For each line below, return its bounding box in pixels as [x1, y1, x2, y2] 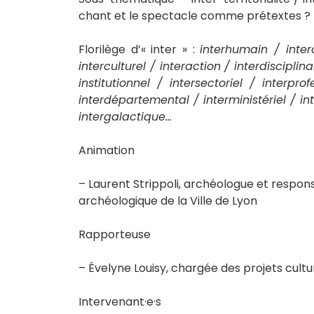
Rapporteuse [78, 226, 151, 243]
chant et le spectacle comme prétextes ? [78, 7, 310, 24]
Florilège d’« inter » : [78, 41, 200, 57]
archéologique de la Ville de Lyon [78, 192, 257, 209]
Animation [78, 142, 135, 158]
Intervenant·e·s [78, 293, 161, 310]
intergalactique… [78, 108, 172, 125]
